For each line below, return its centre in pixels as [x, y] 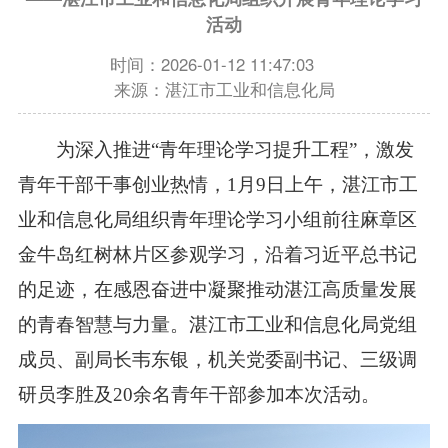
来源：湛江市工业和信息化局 [224, 89]
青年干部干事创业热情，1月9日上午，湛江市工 [217, 185]
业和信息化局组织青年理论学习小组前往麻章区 [217, 220]
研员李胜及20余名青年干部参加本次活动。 [198, 395]
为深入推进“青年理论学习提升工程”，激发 [215, 150]
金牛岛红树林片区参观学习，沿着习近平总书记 [217, 255]
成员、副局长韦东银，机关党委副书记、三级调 [217, 360]
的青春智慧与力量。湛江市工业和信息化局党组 [217, 325]
